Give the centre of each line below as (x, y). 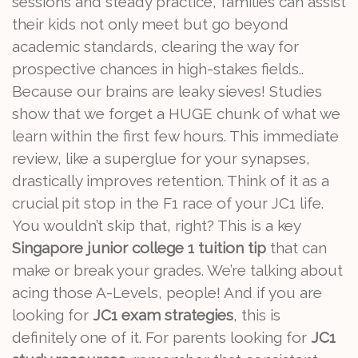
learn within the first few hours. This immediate (175, 136)
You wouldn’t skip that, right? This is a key (156, 225)
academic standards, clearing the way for (155, 46)
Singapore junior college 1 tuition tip (139, 248)
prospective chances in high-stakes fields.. (158, 69)
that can (296, 248)
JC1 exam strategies (163, 315)
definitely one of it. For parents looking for (161, 337)
